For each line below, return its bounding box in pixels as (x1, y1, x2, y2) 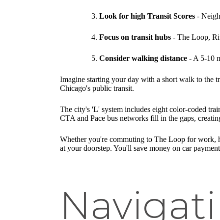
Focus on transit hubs (99, 33, 171, 42)
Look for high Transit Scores (99, 12, 195, 21)
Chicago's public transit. (60, 84, 134, 93)
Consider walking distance (99, 54, 187, 63)
